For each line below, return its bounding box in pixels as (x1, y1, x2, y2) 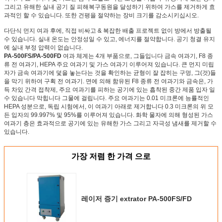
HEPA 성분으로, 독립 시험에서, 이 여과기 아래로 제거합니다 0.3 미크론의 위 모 (4, 103, 214, 110)
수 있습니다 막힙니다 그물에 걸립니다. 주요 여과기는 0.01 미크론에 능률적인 (4, 94, 209, 102)
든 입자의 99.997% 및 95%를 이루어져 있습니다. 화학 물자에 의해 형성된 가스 (4, 111, 213, 118)
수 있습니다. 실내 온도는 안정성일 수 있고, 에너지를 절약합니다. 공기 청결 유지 (4, 35, 215, 43)
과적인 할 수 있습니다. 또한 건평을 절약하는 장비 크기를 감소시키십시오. (4, 11, 199, 19)
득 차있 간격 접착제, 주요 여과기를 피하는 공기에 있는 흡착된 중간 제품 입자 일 (4, 86, 215, 93)
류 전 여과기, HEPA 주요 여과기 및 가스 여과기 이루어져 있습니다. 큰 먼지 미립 (4, 60, 214, 68)
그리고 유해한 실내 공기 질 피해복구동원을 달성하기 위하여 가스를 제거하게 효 (4, 3, 215, 10)
